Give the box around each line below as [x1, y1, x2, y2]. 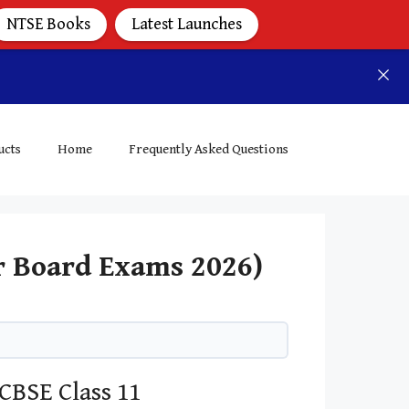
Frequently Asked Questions [129, 142, 288, 157]
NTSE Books [6, 15, 90, 34]
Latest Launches [131, 15, 242, 34]
